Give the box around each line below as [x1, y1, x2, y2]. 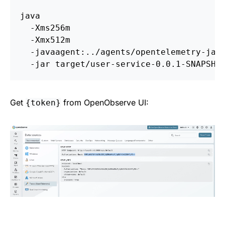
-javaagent [30, 47, 80, 57]
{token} [26, 97, 61, 107]
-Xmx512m [30, 35, 70, 45]
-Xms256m [30, 23, 70, 33]
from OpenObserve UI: [61, 97, 149, 107]
